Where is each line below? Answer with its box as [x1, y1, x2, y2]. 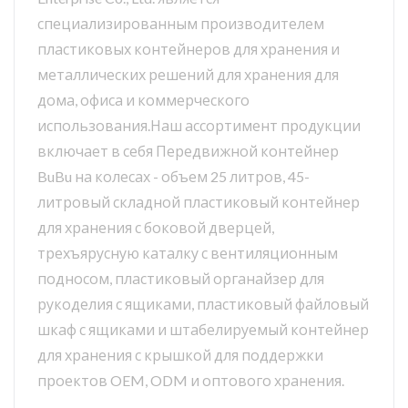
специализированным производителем [37, 15, 324, 33]
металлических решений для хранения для [37, 66, 339, 84]
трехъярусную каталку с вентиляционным [37, 244, 338, 262]
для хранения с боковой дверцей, [37, 219, 274, 237]
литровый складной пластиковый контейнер [37, 193, 360, 211]
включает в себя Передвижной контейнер [37, 142, 339, 160]
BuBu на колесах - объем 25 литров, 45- [37, 168, 310, 186]
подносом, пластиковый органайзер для [37, 270, 324, 288]
